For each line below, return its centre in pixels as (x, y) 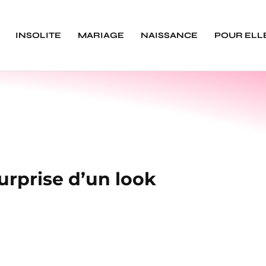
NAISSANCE (169, 35)
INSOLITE (38, 35)
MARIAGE (101, 35)
